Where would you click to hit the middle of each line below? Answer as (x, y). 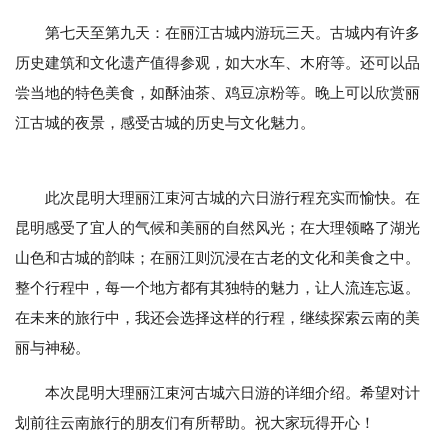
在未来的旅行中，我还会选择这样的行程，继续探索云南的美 (217, 318)
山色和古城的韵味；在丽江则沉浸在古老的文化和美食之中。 (217, 258)
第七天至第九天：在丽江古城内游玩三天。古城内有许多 (232, 33)
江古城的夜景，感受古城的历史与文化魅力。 (165, 123)
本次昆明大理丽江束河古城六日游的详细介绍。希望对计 (232, 393)
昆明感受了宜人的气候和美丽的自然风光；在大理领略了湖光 (217, 228)
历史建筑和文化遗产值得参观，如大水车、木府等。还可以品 (217, 63)
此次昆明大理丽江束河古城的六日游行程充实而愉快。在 (217, 198)
